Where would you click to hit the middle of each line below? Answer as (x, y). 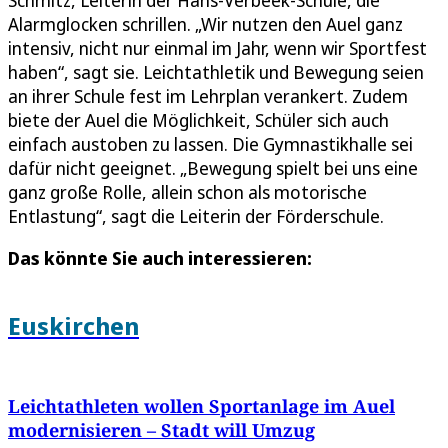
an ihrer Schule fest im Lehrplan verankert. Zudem (208, 95)
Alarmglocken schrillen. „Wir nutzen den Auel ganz (205, 23)
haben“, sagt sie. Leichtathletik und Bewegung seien (216, 71)
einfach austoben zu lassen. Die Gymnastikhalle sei (210, 143)
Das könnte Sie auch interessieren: (160, 257)
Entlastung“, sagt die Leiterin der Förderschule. (196, 215)
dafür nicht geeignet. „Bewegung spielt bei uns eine (213, 167)
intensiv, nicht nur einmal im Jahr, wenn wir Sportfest (217, 47)
